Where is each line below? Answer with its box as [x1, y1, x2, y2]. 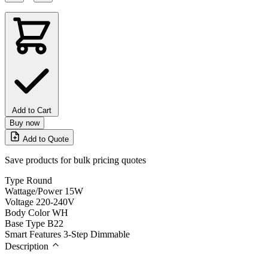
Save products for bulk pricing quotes [5, 154, 146, 165]
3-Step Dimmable [63, 229, 130, 239]
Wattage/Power [5, 185, 62, 196]
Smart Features [5, 229, 61, 239]
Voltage [5, 196, 33, 207]
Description [5, 240, 48, 251]
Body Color [5, 207, 50, 218]
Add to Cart [12, 105, 51, 115]
